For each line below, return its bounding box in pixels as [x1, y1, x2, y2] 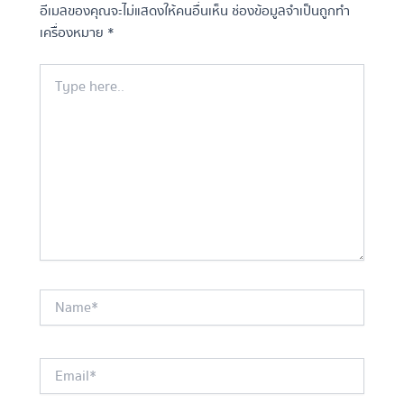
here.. [39, 80, 69, 101]
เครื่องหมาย [40, 23, 108, 44]
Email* [39, 355, 75, 376]
